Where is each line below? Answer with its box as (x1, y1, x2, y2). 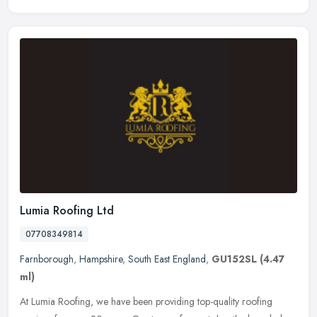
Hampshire (79, 252, 122, 267)
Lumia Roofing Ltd (20, 202, 114, 219)
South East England (128, 252, 206, 267)
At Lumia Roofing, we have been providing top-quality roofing (20, 294, 272, 309)
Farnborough (20, 252, 74, 267)
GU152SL (212, 252, 257, 267)
